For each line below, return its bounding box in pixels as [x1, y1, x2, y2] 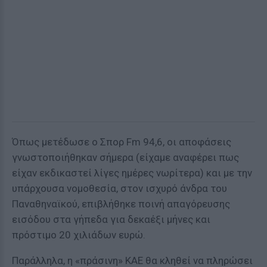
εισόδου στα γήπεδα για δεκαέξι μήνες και [12, 213, 210, 225]
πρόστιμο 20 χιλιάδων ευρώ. [12, 229, 145, 241]
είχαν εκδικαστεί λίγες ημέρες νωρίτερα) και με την [12, 167, 252, 179]
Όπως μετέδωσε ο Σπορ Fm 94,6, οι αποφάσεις [12, 136, 231, 148]
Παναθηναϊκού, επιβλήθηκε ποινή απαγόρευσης [12, 198, 230, 210]
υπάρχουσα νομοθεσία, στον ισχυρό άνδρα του [12, 182, 227, 194]
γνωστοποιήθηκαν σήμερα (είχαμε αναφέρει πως [12, 151, 239, 163]
